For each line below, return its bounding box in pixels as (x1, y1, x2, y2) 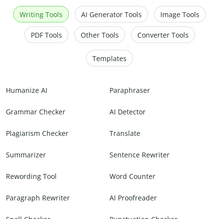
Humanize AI (6, 86, 47, 95)
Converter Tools (137, 30, 189, 40)
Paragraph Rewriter (6, 193, 70, 203)
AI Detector (109, 107, 146, 117)
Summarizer (6, 150, 46, 160)
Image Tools (160, 10, 199, 20)
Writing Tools (20, 10, 63, 20)
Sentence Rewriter (109, 150, 170, 160)
